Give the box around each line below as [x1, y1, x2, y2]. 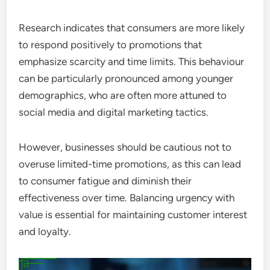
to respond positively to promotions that [19, 39, 202, 51]
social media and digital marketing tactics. [19, 106, 209, 118]
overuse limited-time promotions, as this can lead [19, 158, 242, 170]
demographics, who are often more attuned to [19, 89, 227, 101]
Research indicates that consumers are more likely [19, 22, 245, 34]
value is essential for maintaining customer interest [19, 209, 248, 221]
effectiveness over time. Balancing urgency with [19, 192, 235, 204]
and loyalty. [19, 225, 72, 237]
